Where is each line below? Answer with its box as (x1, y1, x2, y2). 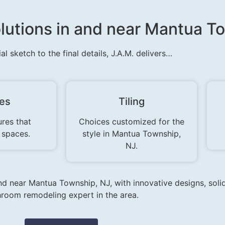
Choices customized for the (79, 117, 184, 127)
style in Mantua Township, (82, 129, 181, 139)
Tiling (119, 95, 145, 108)
